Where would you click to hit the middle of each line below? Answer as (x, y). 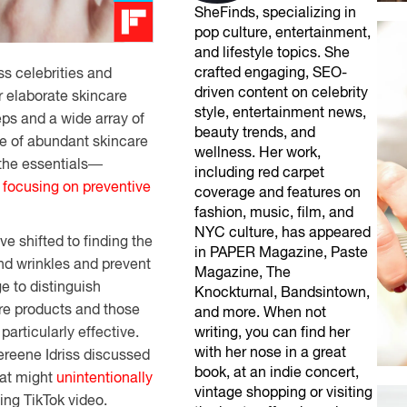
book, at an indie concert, (277, 372)
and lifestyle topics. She (273, 52)
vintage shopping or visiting (284, 392)
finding (106, 241)
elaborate (37, 95)
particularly (38, 332)
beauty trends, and (255, 132)
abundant (58, 141)
